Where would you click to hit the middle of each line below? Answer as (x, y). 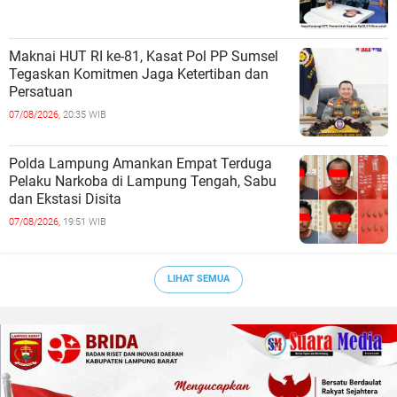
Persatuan (41, 91)
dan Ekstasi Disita (65, 198)
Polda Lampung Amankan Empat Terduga (140, 163)
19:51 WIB (85, 222)
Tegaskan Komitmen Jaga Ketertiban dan (139, 74)
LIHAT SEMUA (198, 279)
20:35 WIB (85, 114)
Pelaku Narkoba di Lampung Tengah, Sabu (143, 181)
